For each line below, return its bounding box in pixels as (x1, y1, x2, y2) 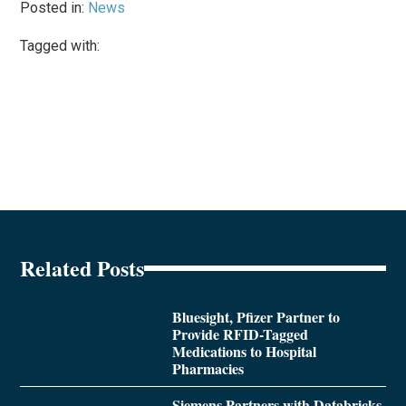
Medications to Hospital (171, 340, 316, 362)
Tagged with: (20, 36, 101, 54)
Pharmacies (171, 357, 244, 379)
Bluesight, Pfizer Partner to (171, 305, 340, 327)
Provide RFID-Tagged (171, 323, 308, 344)
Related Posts (20, 251, 145, 284)
